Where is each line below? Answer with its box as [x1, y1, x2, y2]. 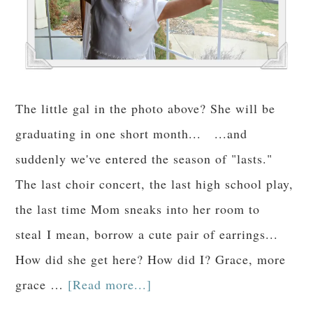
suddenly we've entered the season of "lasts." [15, 150, 273, 167]
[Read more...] [68, 275, 152, 293]
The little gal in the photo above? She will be [15, 99, 276, 117]
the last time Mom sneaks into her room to [15, 200, 261, 217]
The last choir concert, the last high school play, [15, 175, 294, 192]
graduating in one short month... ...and [15, 124, 248, 142]
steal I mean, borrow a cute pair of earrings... [15, 225, 279, 242]
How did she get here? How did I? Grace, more [15, 250, 286, 268]
